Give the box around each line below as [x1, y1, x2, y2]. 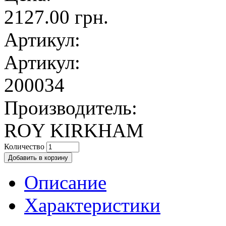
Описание [24, 171, 106, 193]
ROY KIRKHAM [4, 119, 144, 141]
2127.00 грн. [4, 6, 108, 28]
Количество [4, 142, 46, 151]
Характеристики [24, 194, 160, 216]
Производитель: [4, 96, 137, 119]
